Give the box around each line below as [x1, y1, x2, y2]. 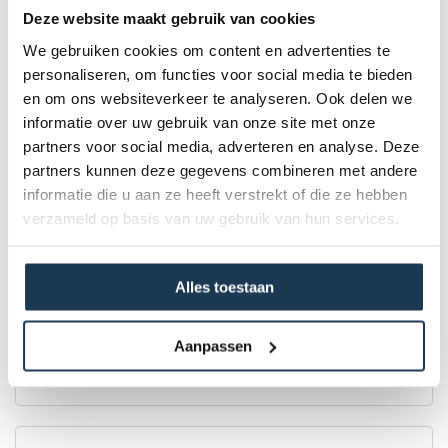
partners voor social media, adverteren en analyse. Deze [23, 137, 420, 154]
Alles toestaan [174, 278, 274, 296]
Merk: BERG [31, 281, 108, 301]
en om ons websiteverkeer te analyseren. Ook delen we [23, 89, 412, 106]
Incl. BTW [31, 357, 82, 373]
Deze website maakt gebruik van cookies [23, 9, 316, 27]
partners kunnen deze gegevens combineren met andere [23, 161, 418, 178]
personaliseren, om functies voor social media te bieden [23, 65, 413, 82]
